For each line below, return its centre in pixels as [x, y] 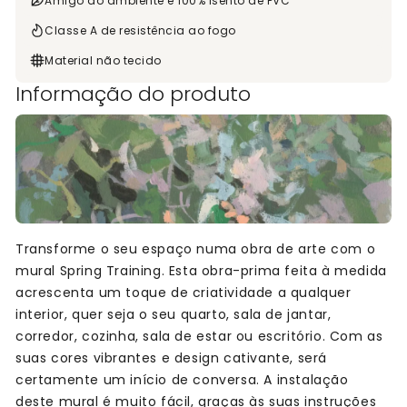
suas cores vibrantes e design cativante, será [171, 358]
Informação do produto [133, 94]
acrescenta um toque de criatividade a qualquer [184, 293]
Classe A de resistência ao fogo [140, 30]
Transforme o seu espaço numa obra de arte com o [196, 249]
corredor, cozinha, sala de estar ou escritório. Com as [199, 337]
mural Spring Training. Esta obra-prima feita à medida [201, 271]
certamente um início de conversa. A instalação [182, 380]
